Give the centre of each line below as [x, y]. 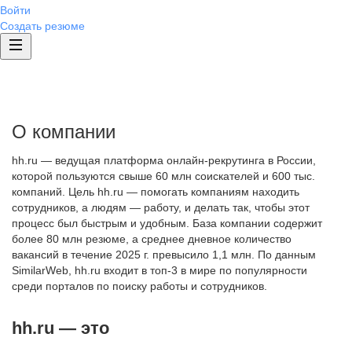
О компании [64, 132]
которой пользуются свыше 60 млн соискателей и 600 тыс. [163, 176]
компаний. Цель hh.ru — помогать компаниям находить [156, 192]
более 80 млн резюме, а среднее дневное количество [152, 239]
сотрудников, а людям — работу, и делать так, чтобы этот [161, 207]
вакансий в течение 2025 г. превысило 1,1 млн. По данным [164, 255]
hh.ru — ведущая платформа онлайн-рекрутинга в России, [164, 160]
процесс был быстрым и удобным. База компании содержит [167, 223]
